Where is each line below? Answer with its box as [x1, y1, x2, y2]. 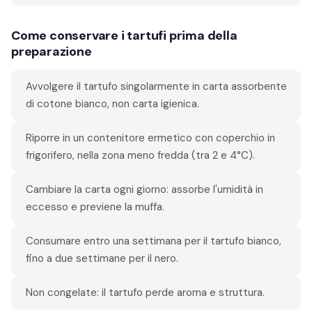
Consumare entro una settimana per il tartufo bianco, [26, 233, 281, 248]
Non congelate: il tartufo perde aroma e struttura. [26, 285, 265, 299]
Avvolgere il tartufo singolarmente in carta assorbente [26, 79, 287, 93]
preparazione [11, 42, 92, 60]
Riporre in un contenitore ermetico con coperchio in [26, 130, 275, 145]
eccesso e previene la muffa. [26, 199, 164, 214]
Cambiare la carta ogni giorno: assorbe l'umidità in [26, 182, 263, 196]
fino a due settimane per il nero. [26, 251, 178, 265]
